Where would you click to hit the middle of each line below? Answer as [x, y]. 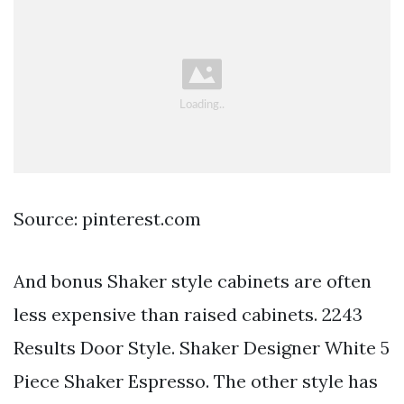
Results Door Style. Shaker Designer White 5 [202, 348]
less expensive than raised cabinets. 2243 [188, 315]
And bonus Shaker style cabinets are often [193, 281]
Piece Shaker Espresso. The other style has [196, 381]
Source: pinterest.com [107, 219]
